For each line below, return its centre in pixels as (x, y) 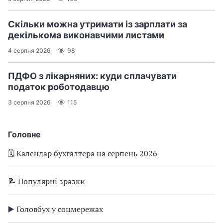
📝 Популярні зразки (47, 181)
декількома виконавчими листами (86, 35)
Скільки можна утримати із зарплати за (98, 24)
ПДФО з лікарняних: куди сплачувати (92, 76)
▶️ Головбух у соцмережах (56, 209)
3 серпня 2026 (29, 102)
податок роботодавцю (59, 87)
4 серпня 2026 (29, 50)
